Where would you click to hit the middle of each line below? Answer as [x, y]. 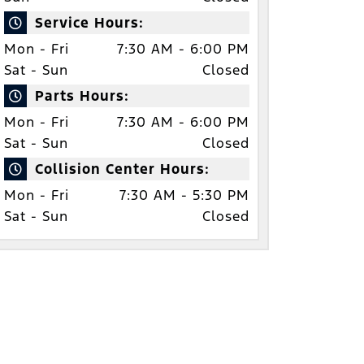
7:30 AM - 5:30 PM [184, 195]
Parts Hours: [82, 95]
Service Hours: [89, 22]
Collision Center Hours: [122, 169]
